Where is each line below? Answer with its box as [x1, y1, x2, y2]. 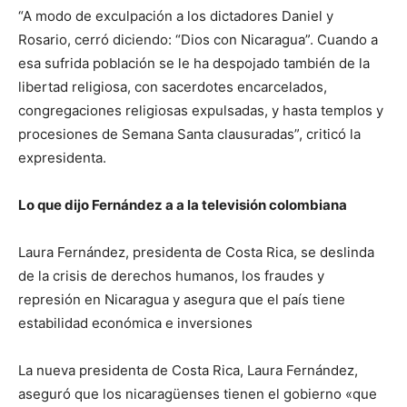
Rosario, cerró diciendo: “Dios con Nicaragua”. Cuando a [18, 30, 378, 48]
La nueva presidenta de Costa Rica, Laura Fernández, [18, 361, 358, 379]
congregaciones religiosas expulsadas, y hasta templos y [18, 101, 383, 119]
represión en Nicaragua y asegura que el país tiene [18, 290, 345, 308]
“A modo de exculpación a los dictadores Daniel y [18, 6, 333, 25]
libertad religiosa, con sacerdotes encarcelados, [18, 77, 327, 95]
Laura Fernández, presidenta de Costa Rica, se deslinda [18, 243, 374, 261]
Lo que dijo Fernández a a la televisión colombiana [18, 195, 347, 213]
